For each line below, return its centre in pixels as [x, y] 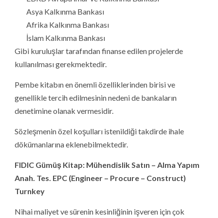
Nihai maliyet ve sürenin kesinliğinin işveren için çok [100, 211]
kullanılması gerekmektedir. [61, 64]
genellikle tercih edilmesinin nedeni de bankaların [96, 97]
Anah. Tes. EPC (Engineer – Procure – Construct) [100, 178]
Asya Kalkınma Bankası [65, 11]
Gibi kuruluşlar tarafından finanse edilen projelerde [99, 51]
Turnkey [30, 191]
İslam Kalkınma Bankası [66, 37]
